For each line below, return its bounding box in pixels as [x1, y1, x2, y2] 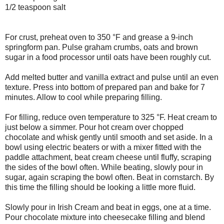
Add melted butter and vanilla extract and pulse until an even [5, 73, 218, 82]
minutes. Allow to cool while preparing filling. [5, 93, 162, 102]
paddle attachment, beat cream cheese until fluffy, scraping [5, 153, 211, 162]
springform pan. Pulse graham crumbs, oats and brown [5, 43, 198, 52]
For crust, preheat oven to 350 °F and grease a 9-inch [5, 33, 193, 42]
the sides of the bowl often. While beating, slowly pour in [5, 163, 203, 172]
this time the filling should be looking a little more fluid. [5, 183, 195, 192]
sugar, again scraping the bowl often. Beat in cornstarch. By [5, 173, 214, 182]
